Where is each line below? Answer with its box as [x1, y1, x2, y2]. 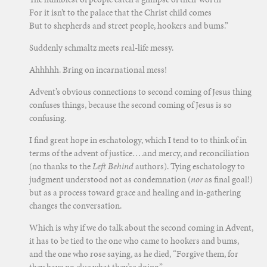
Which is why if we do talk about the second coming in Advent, [29, 222, 253, 234]
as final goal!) [202, 173, 253, 186]
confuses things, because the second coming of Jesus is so [29, 99, 232, 111]
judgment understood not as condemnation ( [29, 173, 191, 186]
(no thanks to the [29, 160, 91, 173]
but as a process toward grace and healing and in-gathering [29, 187, 241, 199]
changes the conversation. [29, 200, 122, 212]
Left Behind [90, 160, 133, 173]
